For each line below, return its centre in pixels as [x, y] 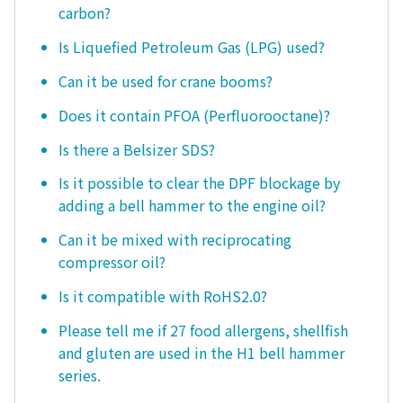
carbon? [85, 13]
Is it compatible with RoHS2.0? [163, 296]
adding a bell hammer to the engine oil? [192, 206]
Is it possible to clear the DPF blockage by [199, 183]
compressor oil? [112, 262]
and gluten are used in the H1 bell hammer [201, 352]
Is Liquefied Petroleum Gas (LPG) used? [192, 47]
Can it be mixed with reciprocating [175, 240]
